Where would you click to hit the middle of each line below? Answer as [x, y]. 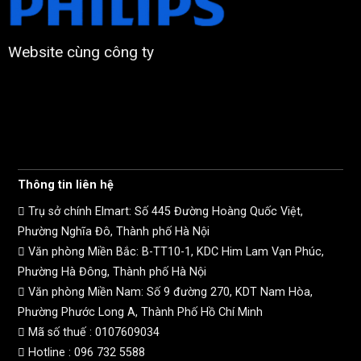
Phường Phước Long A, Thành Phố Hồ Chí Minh [140, 312]
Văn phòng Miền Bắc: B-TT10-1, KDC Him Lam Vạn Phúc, [174, 252]
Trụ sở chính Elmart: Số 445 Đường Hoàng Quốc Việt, [164, 212]
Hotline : [49, 353]
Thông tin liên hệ [65, 185]
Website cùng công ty [81, 52]
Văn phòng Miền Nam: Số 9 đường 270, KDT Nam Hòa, [168, 292]
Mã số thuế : [60, 332]
